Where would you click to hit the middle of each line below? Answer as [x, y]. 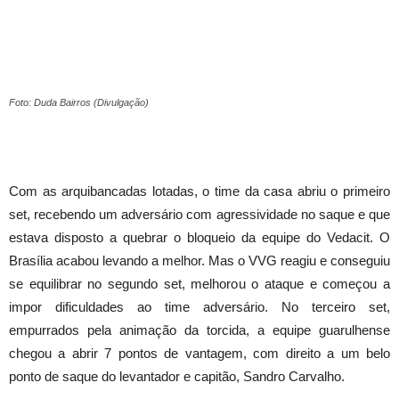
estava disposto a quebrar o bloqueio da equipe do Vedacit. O [199, 238]
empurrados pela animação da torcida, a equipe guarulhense [199, 330]
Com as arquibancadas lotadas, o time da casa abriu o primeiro [199, 191]
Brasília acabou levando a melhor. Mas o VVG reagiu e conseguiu [199, 261]
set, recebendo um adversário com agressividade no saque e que [199, 215]
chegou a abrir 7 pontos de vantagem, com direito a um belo [199, 354]
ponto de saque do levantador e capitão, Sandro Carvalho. [177, 377]
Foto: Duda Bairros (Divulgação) [79, 103]
